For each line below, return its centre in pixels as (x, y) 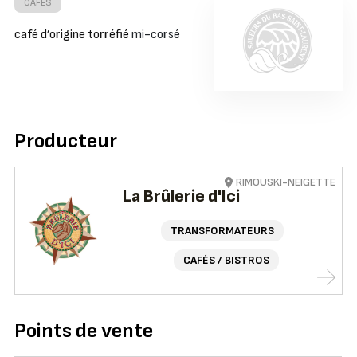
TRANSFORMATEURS (222, 231)
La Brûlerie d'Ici (182, 197)
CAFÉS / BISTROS (226, 261)
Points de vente (83, 331)
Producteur (65, 142)
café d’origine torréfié (73, 35)
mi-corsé (155, 35)
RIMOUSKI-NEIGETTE (286, 182)
